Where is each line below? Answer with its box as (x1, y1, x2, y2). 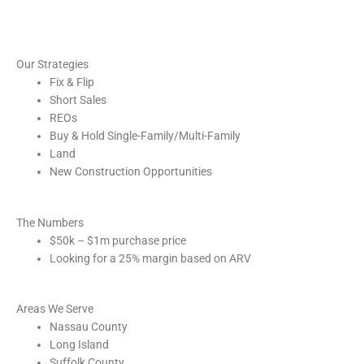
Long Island (50, 338, 110, 352)
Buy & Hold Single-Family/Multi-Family (50, 129, 241, 143)
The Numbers (16, 215, 84, 229)
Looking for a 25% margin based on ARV (50, 251, 252, 265)
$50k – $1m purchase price (50, 233, 187, 247)
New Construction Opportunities (50, 165, 213, 179)
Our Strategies (16, 58, 89, 71)
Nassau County (50, 320, 128, 334)
